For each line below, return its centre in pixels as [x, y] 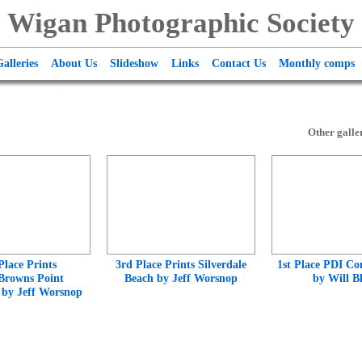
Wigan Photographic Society [181, 23]
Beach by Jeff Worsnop [181, 278]
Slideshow [134, 63]
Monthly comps [317, 63]
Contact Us [239, 63]
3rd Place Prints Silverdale [181, 265]
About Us [74, 63]
